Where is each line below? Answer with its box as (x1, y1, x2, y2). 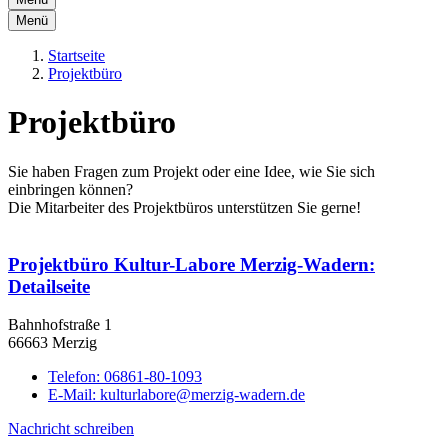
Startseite (48, 47, 105, 64)
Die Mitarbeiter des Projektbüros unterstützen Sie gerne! (8, 198, 365, 216)
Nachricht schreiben (8, 420, 134, 438)
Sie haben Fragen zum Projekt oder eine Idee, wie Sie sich (8, 162, 375, 180)
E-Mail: (48, 386, 100, 404)
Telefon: (48, 368, 104, 386)
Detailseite (8, 275, 90, 297)
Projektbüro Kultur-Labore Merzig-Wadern (8, 253, 369, 275)
